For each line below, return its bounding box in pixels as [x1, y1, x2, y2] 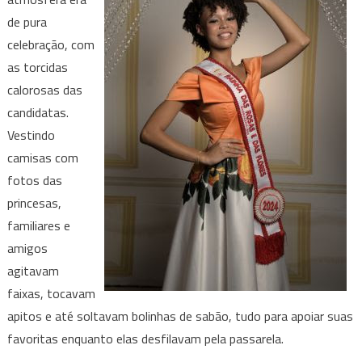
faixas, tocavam [6, 284, 95, 304]
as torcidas [6, 57, 68, 78]
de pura [6, 12, 47, 32]
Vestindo [6, 125, 55, 145]
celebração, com [6, 35, 95, 55]
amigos [6, 238, 48, 259]
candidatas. [6, 103, 69, 123]
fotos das [6, 170, 62, 191]
